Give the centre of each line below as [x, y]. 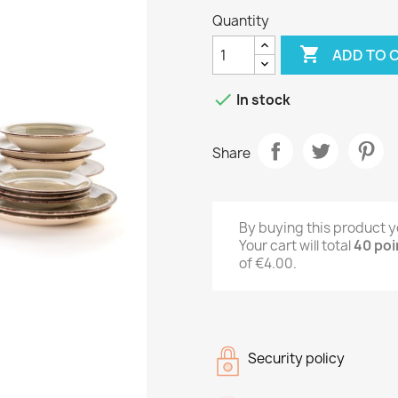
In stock [262, 100]
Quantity [241, 21]
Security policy [296, 358]
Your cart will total [296, 246]
